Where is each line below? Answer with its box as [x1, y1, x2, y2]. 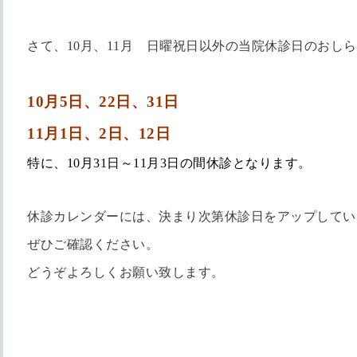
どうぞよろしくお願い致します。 [27, 265, 225, 279]
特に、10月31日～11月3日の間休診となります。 [27, 155, 312, 170]
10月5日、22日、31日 [27, 92, 179, 110]
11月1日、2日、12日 [27, 124, 171, 142]
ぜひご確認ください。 [27, 237, 159, 251]
